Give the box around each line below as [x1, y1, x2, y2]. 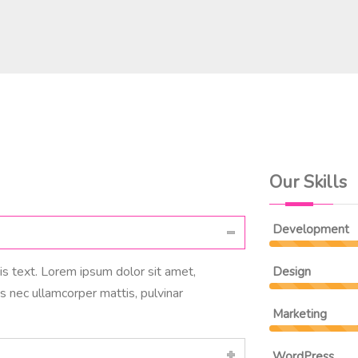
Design [272, 264, 311, 280]
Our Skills [268, 170, 347, 195]
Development [272, 221, 349, 238]
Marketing [272, 306, 327, 323]
